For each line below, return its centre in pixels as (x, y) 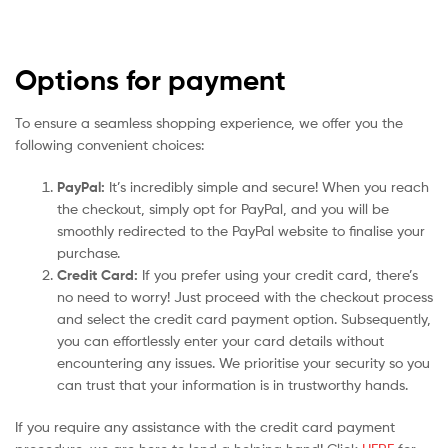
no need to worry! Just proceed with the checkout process (245, 296)
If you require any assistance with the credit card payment (205, 426)
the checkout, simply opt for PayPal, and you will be (223, 208)
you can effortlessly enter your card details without (220, 340)
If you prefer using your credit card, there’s (278, 274)
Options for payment (150, 80)
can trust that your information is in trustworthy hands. (232, 384)
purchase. (88, 252)
